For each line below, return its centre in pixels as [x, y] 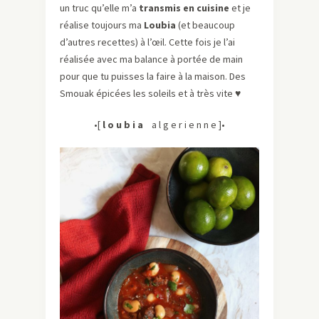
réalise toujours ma [102, 25]
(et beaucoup [205, 25]
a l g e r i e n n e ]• [186, 125]
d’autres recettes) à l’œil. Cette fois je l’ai [147, 42]
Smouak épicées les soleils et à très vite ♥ [150, 94]
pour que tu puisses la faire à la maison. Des [153, 77]
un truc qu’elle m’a [99, 8]
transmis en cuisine [184, 8]
